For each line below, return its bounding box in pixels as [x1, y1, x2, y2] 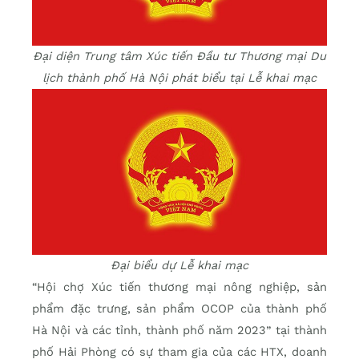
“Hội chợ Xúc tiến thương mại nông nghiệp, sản [32, 280, 327, 295]
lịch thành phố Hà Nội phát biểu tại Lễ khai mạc [42, 71, 317, 86]
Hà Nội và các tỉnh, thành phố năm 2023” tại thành [32, 323, 327, 338]
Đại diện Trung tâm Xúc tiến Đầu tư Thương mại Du [33, 49, 326, 64]
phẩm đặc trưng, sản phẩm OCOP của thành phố [32, 301, 327, 317]
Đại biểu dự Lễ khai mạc [111, 258, 248, 273]
